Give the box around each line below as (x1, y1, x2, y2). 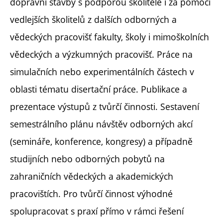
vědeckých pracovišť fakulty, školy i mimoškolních (10, 30, 209, 43)
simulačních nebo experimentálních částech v (10, 65, 194, 78)
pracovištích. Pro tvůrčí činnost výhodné (10, 187, 173, 200)
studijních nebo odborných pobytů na (10, 152, 165, 165)
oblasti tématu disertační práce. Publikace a (10, 83, 187, 95)
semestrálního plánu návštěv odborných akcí (10, 117, 193, 130)
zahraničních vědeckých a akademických (10, 170, 173, 182)
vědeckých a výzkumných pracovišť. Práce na (10, 48, 193, 60)
